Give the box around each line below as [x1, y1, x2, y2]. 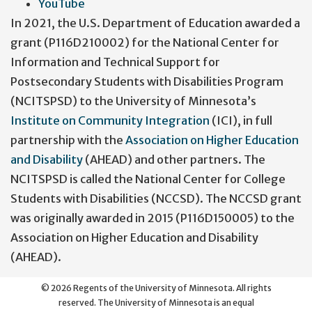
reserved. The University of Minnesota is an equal [58, 297, 254, 309]
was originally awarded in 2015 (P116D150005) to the [10, 211, 295, 226]
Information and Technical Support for [10, 55, 220, 70]
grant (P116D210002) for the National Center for [10, 36, 279, 50]
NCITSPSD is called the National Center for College [10, 172, 286, 187]
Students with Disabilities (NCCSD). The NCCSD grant [10, 192, 302, 206]
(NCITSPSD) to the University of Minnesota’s [10, 94, 256, 109]
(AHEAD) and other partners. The [85, 153, 265, 167]
